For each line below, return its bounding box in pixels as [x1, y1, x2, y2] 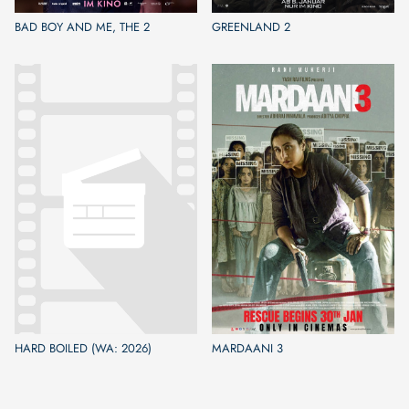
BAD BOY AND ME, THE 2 [15, 18, 150, 37]
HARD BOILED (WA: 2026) [15, 340, 152, 358]
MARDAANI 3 [212, 340, 283, 358]
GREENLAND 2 [212, 18, 290, 37]
